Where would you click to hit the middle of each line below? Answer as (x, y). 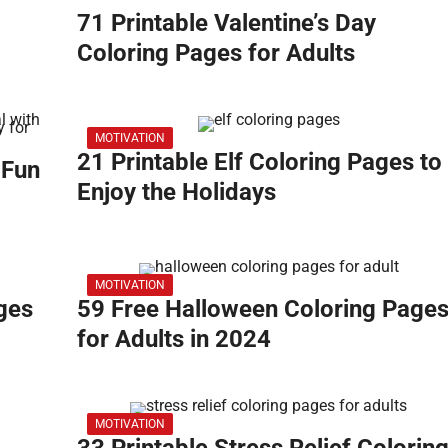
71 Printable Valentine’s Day (226, 22)
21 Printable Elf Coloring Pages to (259, 161)
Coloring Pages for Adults (216, 52)
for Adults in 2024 (174, 338)
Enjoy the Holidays (176, 191)
